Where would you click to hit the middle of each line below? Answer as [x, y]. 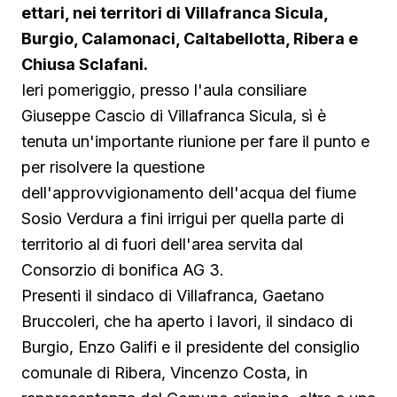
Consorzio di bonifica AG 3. [123, 270]
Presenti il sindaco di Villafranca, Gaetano [173, 296]
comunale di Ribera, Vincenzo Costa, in [164, 373]
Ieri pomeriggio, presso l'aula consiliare [164, 90]
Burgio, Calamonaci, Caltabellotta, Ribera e [190, 39]
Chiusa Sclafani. [85, 65]
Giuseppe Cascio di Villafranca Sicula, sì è [174, 116]
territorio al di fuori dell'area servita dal [162, 245]
